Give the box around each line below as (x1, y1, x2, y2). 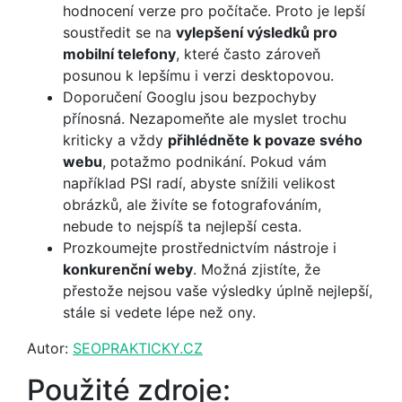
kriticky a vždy (63, 130, 168, 149)
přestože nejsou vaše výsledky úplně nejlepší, (63, 281, 372, 300)
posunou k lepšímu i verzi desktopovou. (63, 66, 334, 84)
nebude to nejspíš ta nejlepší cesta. (63, 216, 301, 235)
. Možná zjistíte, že (193, 259, 320, 278)
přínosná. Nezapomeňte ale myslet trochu (63, 109, 346, 127)
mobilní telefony (63, 44, 176, 63)
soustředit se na (63, 22, 176, 41)
